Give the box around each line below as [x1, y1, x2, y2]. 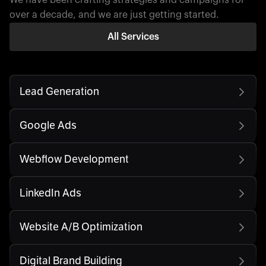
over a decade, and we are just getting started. [9, 9, 219, 20]
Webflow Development [20, 153, 129, 166]
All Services [107, 31, 159, 42]
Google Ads [20, 119, 77, 132]
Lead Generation [20, 85, 99, 99]
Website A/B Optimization [20, 220, 142, 234]
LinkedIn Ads [20, 186, 81, 200]
